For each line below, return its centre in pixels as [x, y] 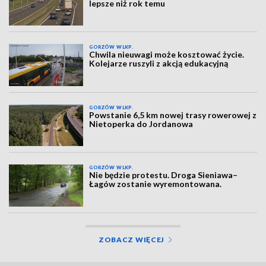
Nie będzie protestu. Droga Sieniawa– [164, 175]
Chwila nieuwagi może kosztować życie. [167, 55]
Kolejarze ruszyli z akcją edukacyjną [159, 64]
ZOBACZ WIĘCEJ [132, 239]
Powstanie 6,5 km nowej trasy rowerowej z [173, 115]
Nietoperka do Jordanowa [141, 123]
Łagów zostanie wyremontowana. [156, 184]
